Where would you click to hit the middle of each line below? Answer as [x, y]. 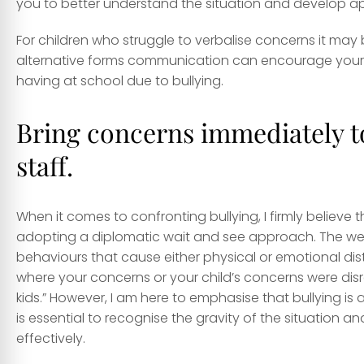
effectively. [51, 339]
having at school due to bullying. [120, 81]
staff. [45, 166]
